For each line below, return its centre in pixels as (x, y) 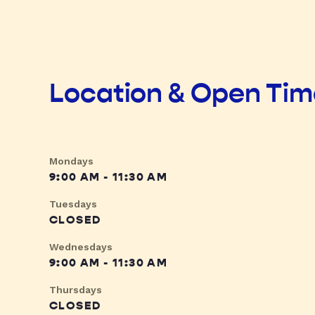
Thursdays (76, 290)
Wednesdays (81, 247)
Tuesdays (73, 204)
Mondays (71, 161)
